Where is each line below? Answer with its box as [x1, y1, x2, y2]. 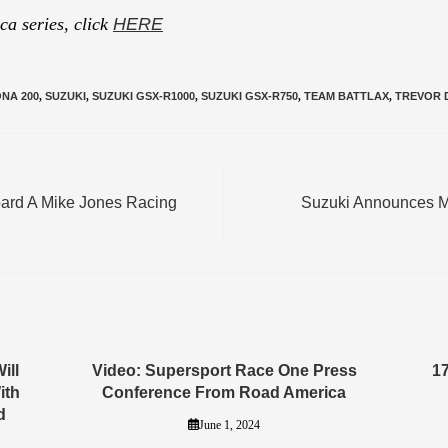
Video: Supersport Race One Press [91, 361, 357, 379]
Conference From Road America [102, 383, 346, 401]
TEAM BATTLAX [304, 89, 389, 102]
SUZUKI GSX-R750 [201, 89, 298, 102]
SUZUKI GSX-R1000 [92, 89, 195, 102]
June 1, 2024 [198, 417, 260, 432]
